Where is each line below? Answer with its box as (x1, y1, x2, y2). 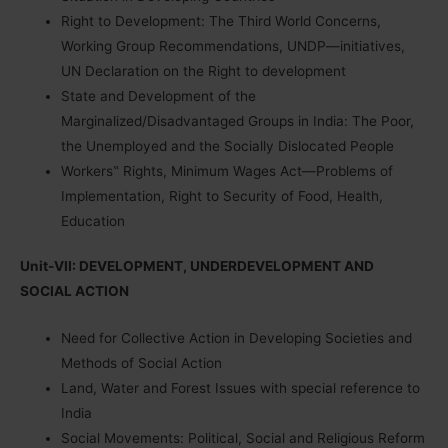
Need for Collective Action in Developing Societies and (61, 330, 413, 347)
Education (61, 212, 126, 229)
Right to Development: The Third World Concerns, (61, 12, 382, 29)
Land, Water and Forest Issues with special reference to (61, 380, 421, 397)
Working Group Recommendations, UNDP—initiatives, (61, 37, 406, 54)
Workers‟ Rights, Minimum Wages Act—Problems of (61, 162, 394, 179)
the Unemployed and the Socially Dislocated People (61, 137, 395, 154)
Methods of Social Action (61, 355, 223, 372)
